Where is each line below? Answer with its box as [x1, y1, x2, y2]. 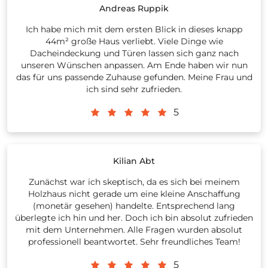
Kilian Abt [113, 156, 155, 167]
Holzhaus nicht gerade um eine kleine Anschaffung [28, 188, 240, 200]
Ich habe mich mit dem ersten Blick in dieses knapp [26, 24, 242, 35]
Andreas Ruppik [99, 3, 169, 14]
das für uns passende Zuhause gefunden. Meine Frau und [16, 72, 252, 83]
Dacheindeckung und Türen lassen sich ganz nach [29, 48, 239, 59]
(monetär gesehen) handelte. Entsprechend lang [33, 200, 235, 212]
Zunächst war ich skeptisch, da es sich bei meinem [28, 176, 240, 188]
